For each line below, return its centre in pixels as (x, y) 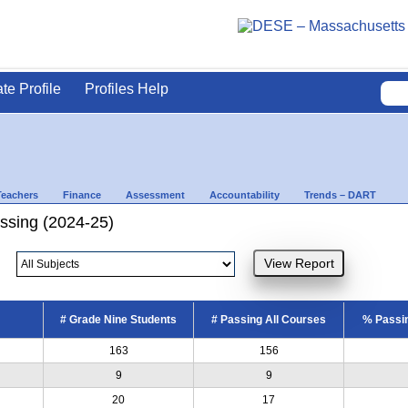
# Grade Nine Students (118, 319)
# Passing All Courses (269, 319)
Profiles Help (127, 89)
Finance (82, 194)
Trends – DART (340, 194)
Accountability (245, 194)
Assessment (155, 194)
